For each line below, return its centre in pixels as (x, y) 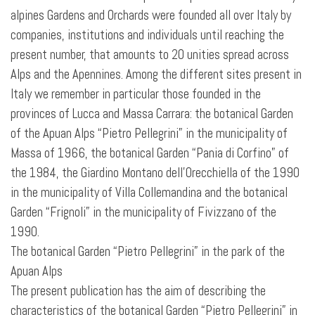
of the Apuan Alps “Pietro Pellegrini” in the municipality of (149, 134)
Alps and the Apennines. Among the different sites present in (156, 75)
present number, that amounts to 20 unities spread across (150, 55)
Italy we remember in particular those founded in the (136, 94)
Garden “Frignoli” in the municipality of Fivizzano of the (143, 212)
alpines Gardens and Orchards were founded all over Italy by (151, 15)
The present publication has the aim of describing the (138, 291)
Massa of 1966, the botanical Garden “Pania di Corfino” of (150, 153)
